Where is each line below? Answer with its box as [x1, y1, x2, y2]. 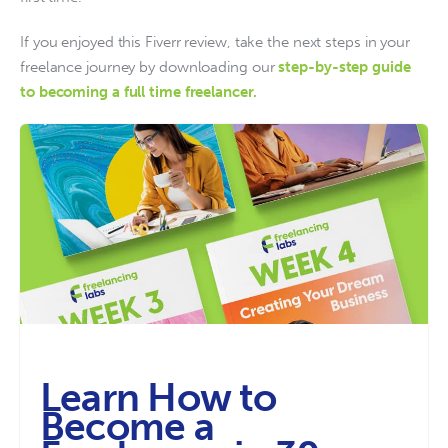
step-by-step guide [278, 57, 415, 76]
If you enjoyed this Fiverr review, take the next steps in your [20, 32, 414, 51]
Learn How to [40, 374, 277, 422]
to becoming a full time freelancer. [20, 82, 261, 101]
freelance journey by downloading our [20, 57, 275, 76]
